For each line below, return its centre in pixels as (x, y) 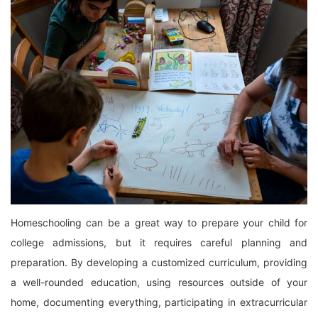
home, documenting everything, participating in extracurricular (159, 302)
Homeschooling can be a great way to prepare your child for (159, 222)
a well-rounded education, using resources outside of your (159, 282)
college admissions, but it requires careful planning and (159, 242)
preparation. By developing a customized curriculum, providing (159, 262)
